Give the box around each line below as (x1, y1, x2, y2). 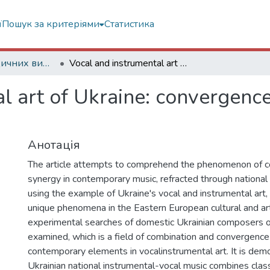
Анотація (28, 137, 80, 153)
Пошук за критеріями (2, 17, 99, 31)
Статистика (104, 17, 154, 31)
